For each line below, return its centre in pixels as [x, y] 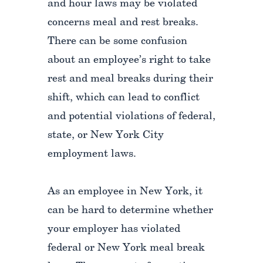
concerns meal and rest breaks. [123, 23]
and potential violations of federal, [131, 117]
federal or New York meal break [126, 248]
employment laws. [92, 154]
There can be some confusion [117, 42]
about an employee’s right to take [129, 60]
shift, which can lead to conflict [123, 98]
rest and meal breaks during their [130, 79]
